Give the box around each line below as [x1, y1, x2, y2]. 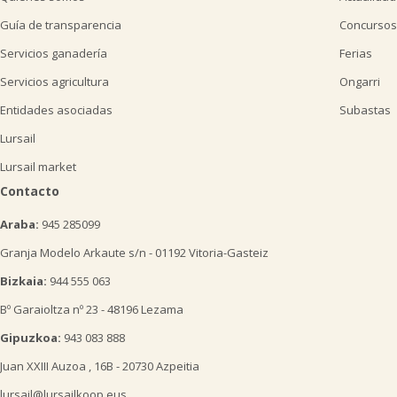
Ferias [339, 45, 372, 62]
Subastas [339, 102, 391, 119]
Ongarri [339, 74, 380, 90]
